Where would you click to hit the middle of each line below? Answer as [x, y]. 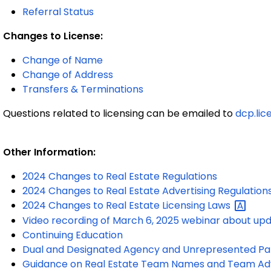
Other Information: [49, 152]
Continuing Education [73, 235]
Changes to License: [53, 36]
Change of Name [63, 60]
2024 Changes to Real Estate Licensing [115, 205]
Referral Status [58, 12]
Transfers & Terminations [83, 89]
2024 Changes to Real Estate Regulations [120, 176]
